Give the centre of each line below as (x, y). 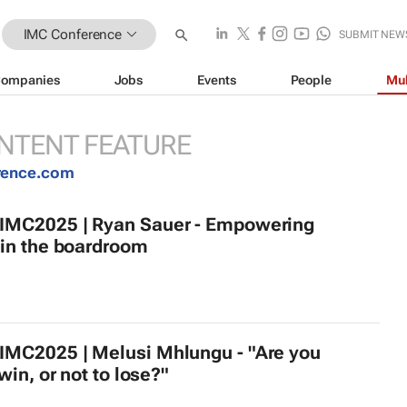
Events (217, 79)
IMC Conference (73, 34)
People (311, 79)
